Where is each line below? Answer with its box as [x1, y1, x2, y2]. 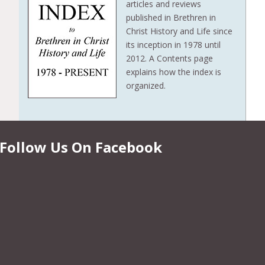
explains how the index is [125, 66, 221, 77]
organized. [125, 79, 166, 91]
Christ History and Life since [125, 25, 232, 37]
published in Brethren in [125, 11, 216, 23]
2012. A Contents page [125, 52, 213, 64]
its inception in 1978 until [125, 38, 221, 50]
